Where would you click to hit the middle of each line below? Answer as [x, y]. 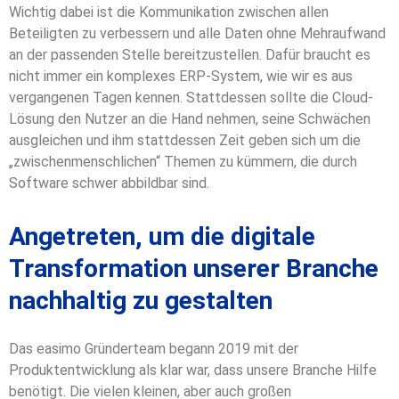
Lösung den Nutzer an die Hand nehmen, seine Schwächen [190, 119]
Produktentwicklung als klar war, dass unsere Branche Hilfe [193, 370]
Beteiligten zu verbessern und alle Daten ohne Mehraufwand [197, 34]
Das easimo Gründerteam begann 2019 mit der [154, 349]
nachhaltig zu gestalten [141, 301]
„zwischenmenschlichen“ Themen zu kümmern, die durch [183, 162]
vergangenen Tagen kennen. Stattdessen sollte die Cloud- [191, 98]
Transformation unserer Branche [194, 269]
